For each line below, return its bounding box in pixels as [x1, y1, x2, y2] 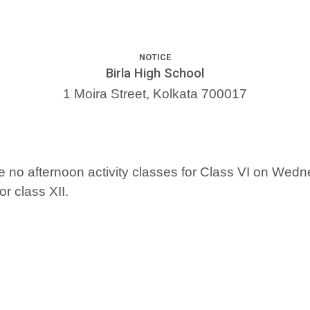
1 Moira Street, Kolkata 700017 [63, 86, 247, 102]
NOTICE [139, 52, 171, 63]
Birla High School [106, 66, 204, 82]
